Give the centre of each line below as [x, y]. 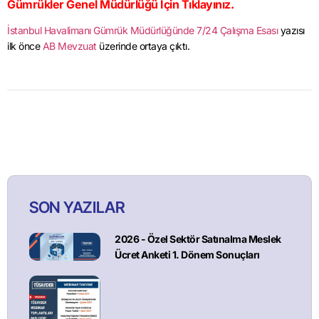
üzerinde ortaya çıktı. [143, 46]
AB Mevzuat [69, 46]
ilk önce [25, 46]
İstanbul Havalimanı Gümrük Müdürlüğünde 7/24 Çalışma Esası [142, 31]
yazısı [291, 31]
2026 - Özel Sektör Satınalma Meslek [198, 239]
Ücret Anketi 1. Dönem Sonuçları [187, 254]
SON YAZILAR [77, 207]
